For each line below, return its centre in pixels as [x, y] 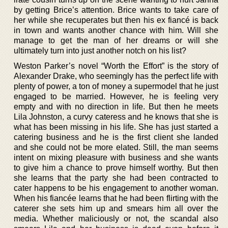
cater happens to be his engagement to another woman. [116, 188]
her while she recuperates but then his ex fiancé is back [116, 20]
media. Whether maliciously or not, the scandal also [116, 218]
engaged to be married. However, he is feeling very [116, 96]
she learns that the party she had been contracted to [116, 178]
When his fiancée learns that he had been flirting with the [116, 198]
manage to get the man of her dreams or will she [116, 40]
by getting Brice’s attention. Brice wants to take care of [116, 10]
